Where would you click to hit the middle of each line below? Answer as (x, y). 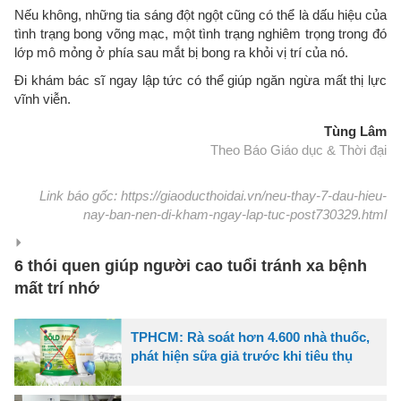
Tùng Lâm (355, 131)
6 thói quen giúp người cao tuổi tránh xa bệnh (191, 265)
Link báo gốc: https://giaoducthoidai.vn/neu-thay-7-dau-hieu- (213, 195)
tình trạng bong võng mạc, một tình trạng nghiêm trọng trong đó (200, 33)
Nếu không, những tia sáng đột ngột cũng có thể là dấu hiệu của (200, 14)
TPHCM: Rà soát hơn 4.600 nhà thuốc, (250, 337)
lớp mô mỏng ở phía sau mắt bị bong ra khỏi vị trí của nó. (181, 52)
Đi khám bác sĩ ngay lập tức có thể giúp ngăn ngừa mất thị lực (200, 80)
